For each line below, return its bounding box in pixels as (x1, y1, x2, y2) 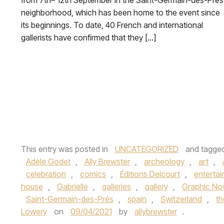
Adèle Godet (26, 156, 70, 166)
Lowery (21, 206, 47, 216)
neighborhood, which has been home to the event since (21, 7, 220, 17)
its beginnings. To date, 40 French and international (21, 20, 203, 30)
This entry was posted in (21, 143, 110, 154)
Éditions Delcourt (120, 168, 180, 179)
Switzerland (160, 193, 202, 204)
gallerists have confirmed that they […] (21, 32, 156, 42)
